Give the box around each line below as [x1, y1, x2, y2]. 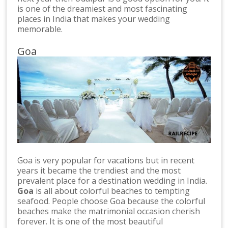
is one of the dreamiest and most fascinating [17, 3, 188, 15]
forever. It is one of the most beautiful [17, 215, 163, 227]
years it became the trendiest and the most [17, 164, 181, 176]
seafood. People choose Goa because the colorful [17, 195, 206, 207]
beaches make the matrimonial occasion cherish [17, 205, 201, 217]
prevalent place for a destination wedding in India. [17, 175, 208, 186]
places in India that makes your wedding [17, 13, 170, 25]
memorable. [17, 23, 63, 35]
